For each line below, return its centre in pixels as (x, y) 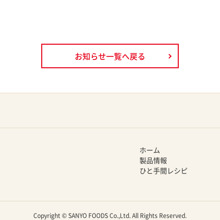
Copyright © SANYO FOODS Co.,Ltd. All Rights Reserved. (110, 216)
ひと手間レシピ (164, 171)
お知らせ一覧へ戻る (110, 56)
